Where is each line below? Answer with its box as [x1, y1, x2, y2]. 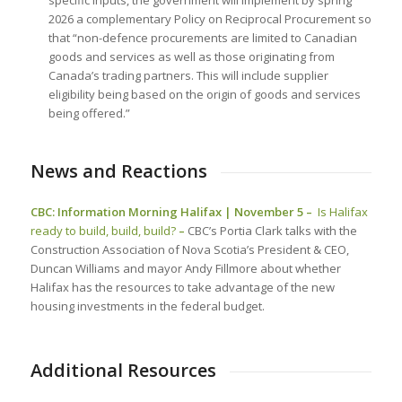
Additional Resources [30, 357, 216, 382]
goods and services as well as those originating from [48, 48, 335, 65]
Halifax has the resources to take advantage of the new [30, 278, 335, 295]
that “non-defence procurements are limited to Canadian [48, 29, 357, 46]
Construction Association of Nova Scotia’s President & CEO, [30, 240, 349, 258]
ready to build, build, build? [30, 222, 176, 239]
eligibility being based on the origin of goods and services [48, 85, 361, 102]
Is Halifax [317, 203, 368, 220]
